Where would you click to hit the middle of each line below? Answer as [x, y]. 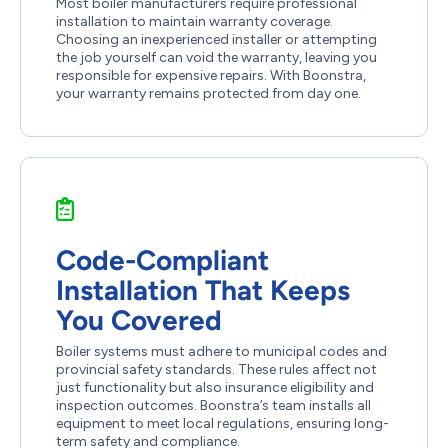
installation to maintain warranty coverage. [194, 21]
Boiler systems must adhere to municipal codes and [221, 351]
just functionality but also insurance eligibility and [215, 387]
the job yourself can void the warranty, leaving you [216, 57]
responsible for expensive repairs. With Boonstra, [211, 75]
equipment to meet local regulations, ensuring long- [222, 423]
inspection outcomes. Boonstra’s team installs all [213, 405]
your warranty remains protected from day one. [208, 93]
